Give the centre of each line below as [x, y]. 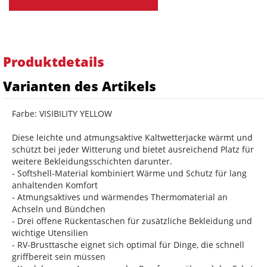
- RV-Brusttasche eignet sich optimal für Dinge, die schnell [128, 244]
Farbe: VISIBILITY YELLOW [62, 113]
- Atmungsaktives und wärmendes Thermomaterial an [120, 197]
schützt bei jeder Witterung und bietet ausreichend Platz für [133, 149]
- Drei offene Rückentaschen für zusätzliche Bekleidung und [132, 221]
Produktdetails [54, 61]
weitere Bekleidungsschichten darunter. [92, 161]
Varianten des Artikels [80, 86]
